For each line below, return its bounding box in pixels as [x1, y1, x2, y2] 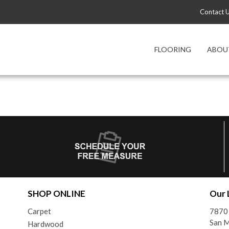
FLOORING [154, 45, 191, 54]
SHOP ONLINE [27, 188, 85, 199]
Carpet [27, 207, 51, 216]
